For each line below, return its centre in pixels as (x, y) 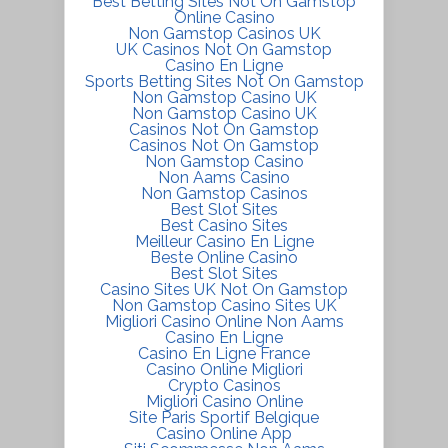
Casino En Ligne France (224, 354)
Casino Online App (224, 434)
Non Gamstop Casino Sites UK (224, 306)
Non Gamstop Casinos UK (224, 34)
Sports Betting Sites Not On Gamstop (224, 82)
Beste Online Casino (224, 258)
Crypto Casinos (224, 386)
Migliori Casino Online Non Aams (224, 322)
